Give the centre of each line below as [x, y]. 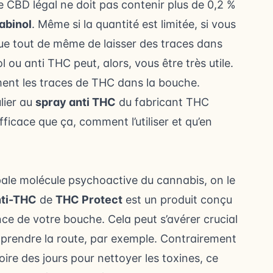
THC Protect [89, 200]
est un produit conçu [177, 200]
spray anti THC [76, 102]
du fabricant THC [162, 102]
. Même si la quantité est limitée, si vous [134, 24]
